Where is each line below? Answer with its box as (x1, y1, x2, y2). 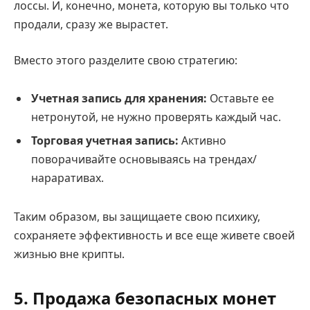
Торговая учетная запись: (31, 133, 179, 149)
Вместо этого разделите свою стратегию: (14, 52, 237, 68)
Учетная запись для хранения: (31, 91, 207, 107)
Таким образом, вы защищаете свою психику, (14, 209, 260, 225)
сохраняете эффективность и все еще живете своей (14, 228, 295, 244)
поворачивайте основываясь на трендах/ (31, 152, 257, 167)
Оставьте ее (207, 91, 274, 107)
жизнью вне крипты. (14, 246, 125, 262)
